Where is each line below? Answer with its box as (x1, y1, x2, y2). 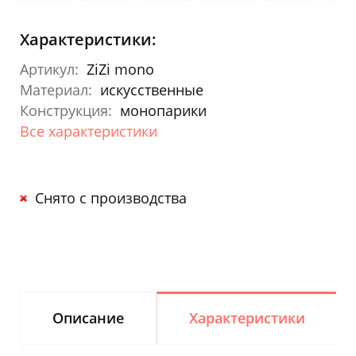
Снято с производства (35, 188, 187, 207)
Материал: (20, 79, 92, 99)
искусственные (100, 79, 203, 99)
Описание (52, 308, 124, 327)
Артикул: (20, 59, 79, 79)
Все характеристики (20, 121, 157, 141)
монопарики (120, 100, 207, 120)
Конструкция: (20, 100, 112, 120)
